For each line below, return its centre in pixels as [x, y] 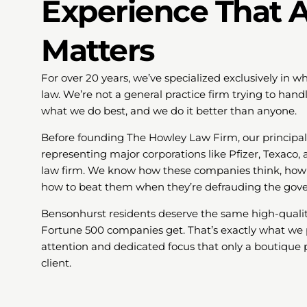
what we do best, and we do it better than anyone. [169, 111]
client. [56, 263]
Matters [98, 50]
